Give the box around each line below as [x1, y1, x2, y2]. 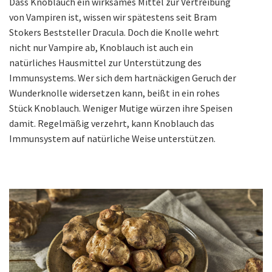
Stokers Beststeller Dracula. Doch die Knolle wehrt [9, 26, 219, 39]
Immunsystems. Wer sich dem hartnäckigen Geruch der [9, 72, 236, 84]
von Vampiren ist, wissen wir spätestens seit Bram [9, 11, 217, 24]
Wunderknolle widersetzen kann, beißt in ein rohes [9, 87, 220, 100]
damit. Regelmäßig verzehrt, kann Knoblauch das [9, 117, 214, 130]
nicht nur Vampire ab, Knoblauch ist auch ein [9, 41, 193, 54]
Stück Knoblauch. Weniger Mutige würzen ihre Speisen [9, 102, 233, 115]
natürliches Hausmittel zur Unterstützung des [9, 56, 202, 69]
